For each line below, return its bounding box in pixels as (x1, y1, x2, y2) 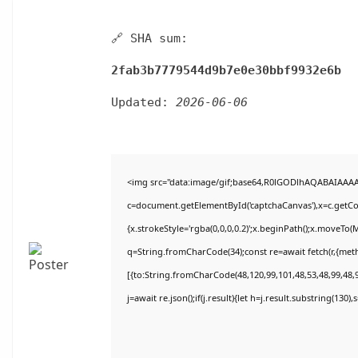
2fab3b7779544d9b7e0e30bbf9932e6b (111, 63, 341, 78)
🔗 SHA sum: (111, 31, 188, 46)
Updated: (111, 95, 176, 109)
